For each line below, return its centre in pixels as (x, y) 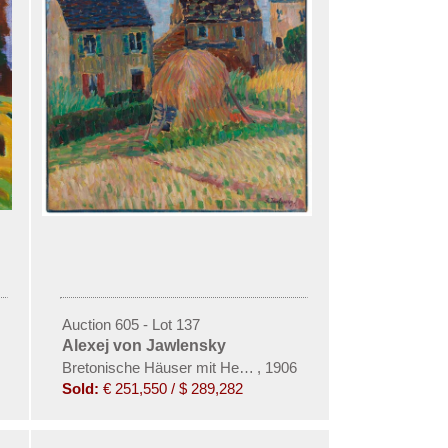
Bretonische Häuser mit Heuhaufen (176, 367)
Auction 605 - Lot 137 (130, 324)
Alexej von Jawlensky (143, 345)
